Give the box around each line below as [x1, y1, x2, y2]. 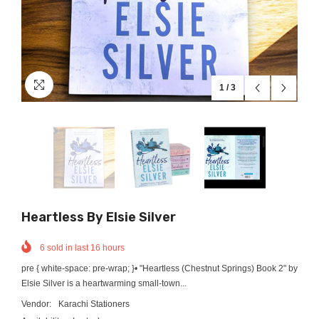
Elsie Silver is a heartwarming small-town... [21, 278, 187, 288]
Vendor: [21, 298, 51, 309]
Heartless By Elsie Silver [21, 209, 176, 225]
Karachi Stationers [58, 298, 130, 309]
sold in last [45, 242, 90, 253]
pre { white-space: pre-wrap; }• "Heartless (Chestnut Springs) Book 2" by [21, 263, 298, 273]
